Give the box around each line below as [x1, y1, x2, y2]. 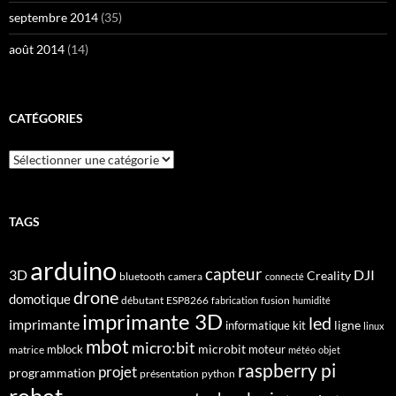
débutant [121, 293, 164, 307]
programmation [9, 364, 95, 380]
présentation [140, 366, 199, 380]
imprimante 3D [82, 308, 223, 334]
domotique [9, 291, 71, 307]
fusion [261, 293, 290, 307]
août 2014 [9, 41, 65, 57]
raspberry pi [238, 359, 336, 381]
